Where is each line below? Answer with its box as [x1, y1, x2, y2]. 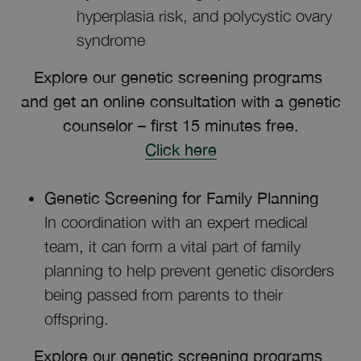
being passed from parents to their [44, 285, 283, 304]
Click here [144, 140, 217, 159]
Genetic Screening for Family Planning [44, 189, 318, 207]
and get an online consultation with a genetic [20, 92, 341, 110]
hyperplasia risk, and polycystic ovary [77, 6, 332, 25]
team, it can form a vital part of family [44, 237, 301, 255]
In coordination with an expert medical [44, 213, 308, 231]
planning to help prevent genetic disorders [44, 261, 334, 280]
